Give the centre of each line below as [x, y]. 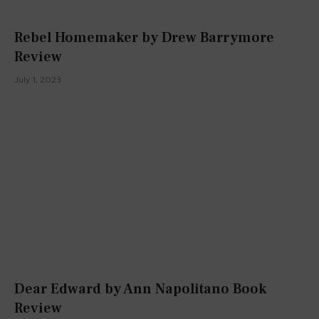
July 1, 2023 [38, 80]
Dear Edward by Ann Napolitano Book [141, 289]
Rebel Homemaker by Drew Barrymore [144, 38]
